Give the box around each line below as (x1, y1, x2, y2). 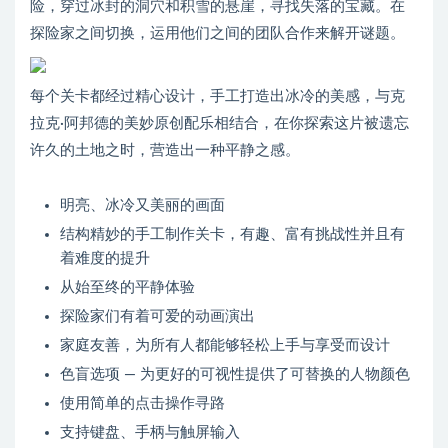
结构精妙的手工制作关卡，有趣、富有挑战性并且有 (60, 227, 405, 243)
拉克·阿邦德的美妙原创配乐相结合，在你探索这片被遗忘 (30, 116, 409, 132)
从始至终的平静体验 (60, 280, 195, 296)
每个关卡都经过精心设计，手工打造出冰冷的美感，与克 (30, 89, 405, 105)
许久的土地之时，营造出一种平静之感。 (30, 143, 300, 159)
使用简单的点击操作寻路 (60, 396, 225, 412)
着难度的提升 (60, 251, 150, 267)
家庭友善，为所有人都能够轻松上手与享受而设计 (60, 338, 390, 354)
